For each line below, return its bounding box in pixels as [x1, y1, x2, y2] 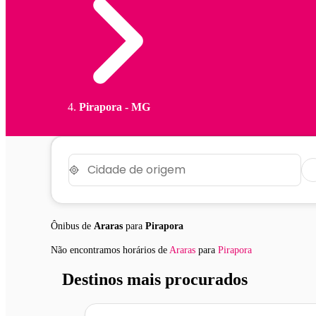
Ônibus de [51, 220, 94, 231]
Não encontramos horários [51, 244, 158, 255]
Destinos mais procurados [62, 269, 248, 288]
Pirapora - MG [79, 100, 150, 113]
